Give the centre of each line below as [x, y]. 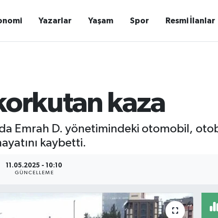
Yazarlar [55, 21]
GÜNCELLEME [34, 173]
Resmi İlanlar [191, 21]
